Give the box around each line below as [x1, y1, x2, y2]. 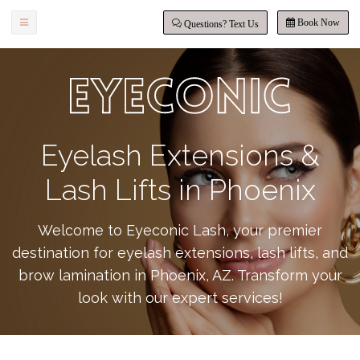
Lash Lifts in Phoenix [44, 173, 316, 207]
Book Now [295, 18, 340, 27]
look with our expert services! [77, 289, 283, 306]
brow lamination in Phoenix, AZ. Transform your [18, 267, 342, 284]
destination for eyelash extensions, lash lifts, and [12, 244, 348, 261]
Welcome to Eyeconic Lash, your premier [38, 222, 322, 239]
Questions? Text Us [182, 18, 259, 28]
